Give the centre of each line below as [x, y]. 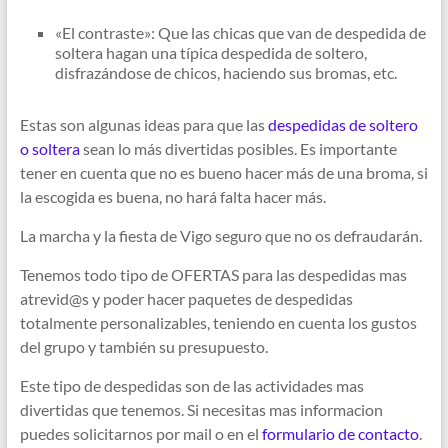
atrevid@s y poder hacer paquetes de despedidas [186, 299]
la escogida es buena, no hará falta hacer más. [172, 197]
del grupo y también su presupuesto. [143, 347]
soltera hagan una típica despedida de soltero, [210, 53]
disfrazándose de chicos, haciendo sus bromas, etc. [225, 73]
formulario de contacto [340, 434]
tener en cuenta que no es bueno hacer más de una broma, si [223, 173]
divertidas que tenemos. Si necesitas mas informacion [201, 410]
